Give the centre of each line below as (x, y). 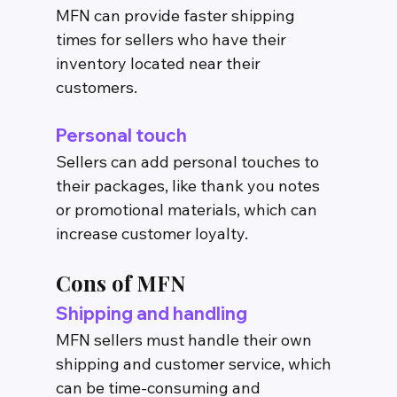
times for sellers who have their (172, 40)
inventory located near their (160, 64)
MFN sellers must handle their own (185, 340)
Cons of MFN (120, 283)
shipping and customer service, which (195, 364)
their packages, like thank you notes (189, 186)
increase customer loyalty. (152, 234)
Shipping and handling (151, 314)
